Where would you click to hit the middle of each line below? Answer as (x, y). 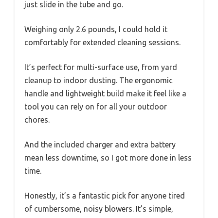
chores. (37, 119)
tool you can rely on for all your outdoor (96, 106)
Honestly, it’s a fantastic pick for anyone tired (105, 195)
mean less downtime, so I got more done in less (108, 157)
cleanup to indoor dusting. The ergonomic (99, 80)
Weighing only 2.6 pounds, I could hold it (96, 29)
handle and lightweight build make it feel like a (105, 93)
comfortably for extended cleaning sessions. (102, 42)
